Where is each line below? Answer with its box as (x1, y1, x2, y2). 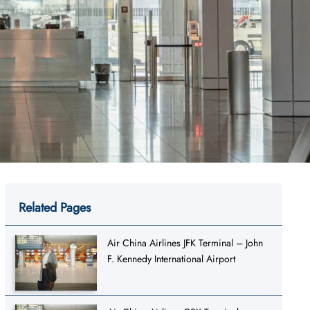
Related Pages (18, 198, 91, 217)
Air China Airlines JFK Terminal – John (107, 235, 264, 250)
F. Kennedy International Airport (107, 251, 236, 266)
